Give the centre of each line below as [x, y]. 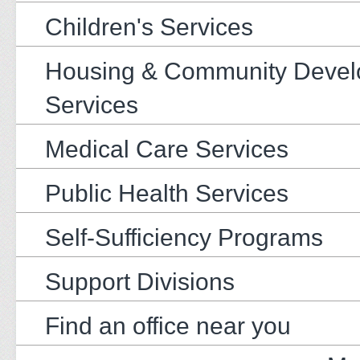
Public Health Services [167, 193]
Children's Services [149, 27]
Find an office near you [168, 325]
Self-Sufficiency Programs [184, 237]
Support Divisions [140, 281]
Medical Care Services [167, 149]
